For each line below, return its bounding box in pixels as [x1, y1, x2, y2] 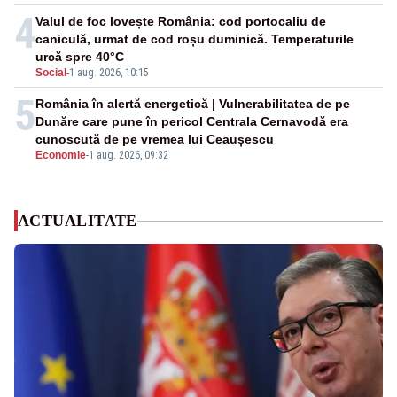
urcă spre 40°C [35, 50, 124, 65]
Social [35, 66, 66, 80]
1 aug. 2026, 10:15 [69, 66, 149, 80]
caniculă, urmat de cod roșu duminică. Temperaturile [35, 32, 354, 47]
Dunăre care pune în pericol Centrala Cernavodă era [35, 114, 348, 129]
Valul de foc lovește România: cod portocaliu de [35, 14, 326, 29]
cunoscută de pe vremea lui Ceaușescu [35, 132, 274, 147]
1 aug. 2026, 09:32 [89, 149, 168, 162]
